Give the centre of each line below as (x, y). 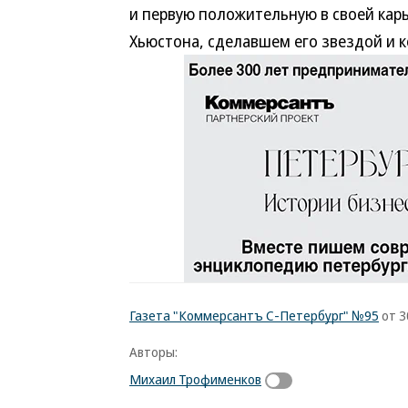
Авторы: (153, 352)
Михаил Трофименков (195, 379)
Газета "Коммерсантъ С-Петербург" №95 (254, 315)
